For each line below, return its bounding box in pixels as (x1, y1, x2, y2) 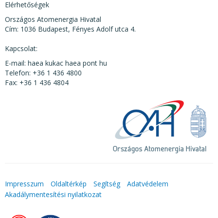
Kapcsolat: (5, 44, 37, 54)
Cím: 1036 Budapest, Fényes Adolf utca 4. (5, 24, 136, 34)
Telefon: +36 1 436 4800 (5, 68, 82, 78)
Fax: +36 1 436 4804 (5, 78, 69, 88)
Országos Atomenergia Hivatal (5, 15, 101, 24)
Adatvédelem (127, 179, 168, 189)
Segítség (93, 179, 120, 189)
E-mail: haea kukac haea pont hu (5, 58, 107, 68)
